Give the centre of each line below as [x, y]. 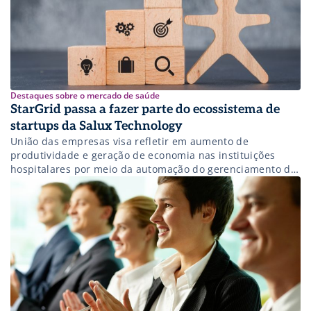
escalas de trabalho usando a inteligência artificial [134, 183]
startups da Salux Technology [96, 126]
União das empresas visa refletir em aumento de [130, 142]
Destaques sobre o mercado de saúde [85, 96]
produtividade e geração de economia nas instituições [143, 155]
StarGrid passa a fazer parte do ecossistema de [145, 110]
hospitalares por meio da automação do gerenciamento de [153, 169]
